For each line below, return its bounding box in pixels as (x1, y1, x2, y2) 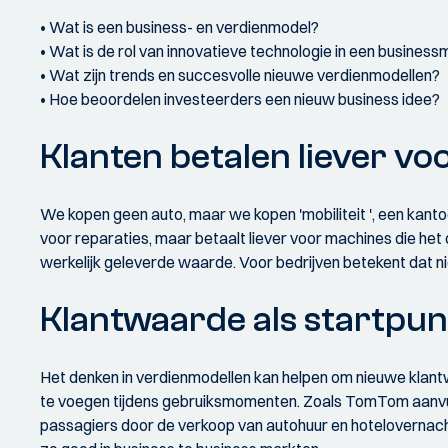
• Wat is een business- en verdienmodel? (40, 17, 319, 37)
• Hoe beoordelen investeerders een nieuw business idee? (40, 89, 440, 109)
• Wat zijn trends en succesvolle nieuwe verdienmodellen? (40, 65, 440, 85)
